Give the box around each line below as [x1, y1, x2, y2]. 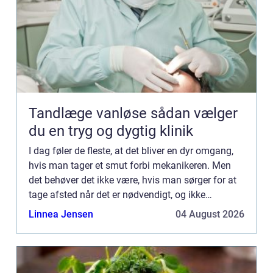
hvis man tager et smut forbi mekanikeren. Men [29, 159, 231, 171]
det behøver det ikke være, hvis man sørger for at [29, 174, 236, 186]
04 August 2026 [175, 208, 244, 220]
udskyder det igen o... [29, 203, 119, 215]
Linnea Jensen [29, 208, 93, 220]
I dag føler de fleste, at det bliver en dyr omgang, [29, 144, 233, 157]
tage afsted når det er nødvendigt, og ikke [29, 188, 205, 200]
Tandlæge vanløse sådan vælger [29, 104, 151, 122]
